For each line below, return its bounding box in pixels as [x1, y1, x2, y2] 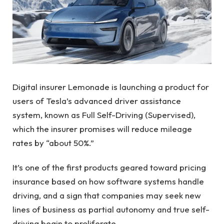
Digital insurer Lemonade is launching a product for [12, 81, 209, 92]
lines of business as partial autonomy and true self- [12, 203, 209, 214]
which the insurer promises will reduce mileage [12, 123, 192, 134]
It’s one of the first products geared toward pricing [12, 161, 206, 172]
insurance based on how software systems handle [12, 175, 204, 186]
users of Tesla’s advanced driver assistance [12, 95, 181, 106]
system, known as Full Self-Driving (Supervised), [12, 109, 195, 120]
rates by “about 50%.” [12, 137, 94, 148]
